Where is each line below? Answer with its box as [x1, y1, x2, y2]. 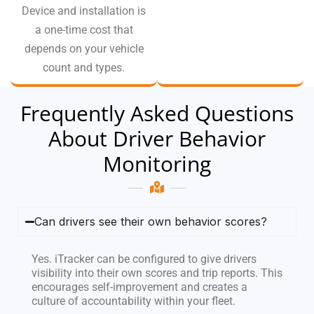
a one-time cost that [34, 23, 133, 37]
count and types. [43, 61, 125, 75]
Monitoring [103, 149, 211, 179]
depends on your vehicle [24, 42, 144, 56]
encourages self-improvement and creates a [32, 280, 247, 294]
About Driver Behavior [48, 124, 266, 153]
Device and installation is [22, 4, 146, 18]
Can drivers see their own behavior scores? [34, 214, 268, 229]
